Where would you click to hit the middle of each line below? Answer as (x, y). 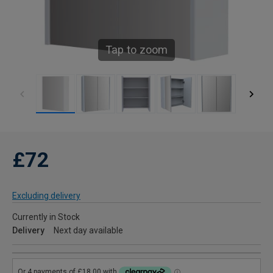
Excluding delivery (46, 196)
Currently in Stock (46, 217)
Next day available (88, 230)
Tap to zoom (136, 50)
